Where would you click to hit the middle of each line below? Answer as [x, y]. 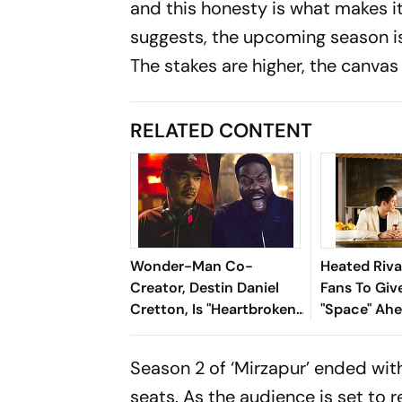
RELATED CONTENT [222, 130]
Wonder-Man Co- [192, 266]
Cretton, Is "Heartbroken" [215, 309]
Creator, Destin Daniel [205, 287]
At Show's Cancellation [210, 330]
